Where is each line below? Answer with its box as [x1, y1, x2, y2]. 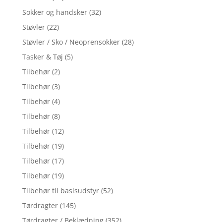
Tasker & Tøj [22, 52, 63, 61]
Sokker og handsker [22, 7, 87, 17]
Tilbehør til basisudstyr [22, 185, 99, 195]
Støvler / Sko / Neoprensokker [22, 37, 120, 47]
